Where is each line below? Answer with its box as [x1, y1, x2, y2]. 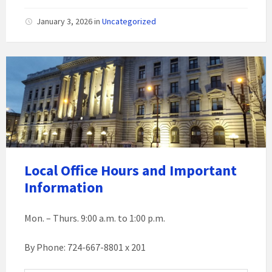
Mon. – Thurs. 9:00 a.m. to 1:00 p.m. [24, 212, 165, 224]
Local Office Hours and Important [24, 161, 237, 180]
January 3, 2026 [36, 16, 94, 27]
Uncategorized [102, 16, 156, 27]
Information [24, 178, 103, 197]
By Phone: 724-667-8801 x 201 [24, 241, 146, 253]
